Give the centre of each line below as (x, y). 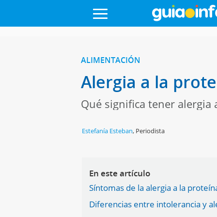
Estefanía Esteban (108, 131)
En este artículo (120, 173)
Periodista (150, 131)
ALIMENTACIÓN (110, 60)
